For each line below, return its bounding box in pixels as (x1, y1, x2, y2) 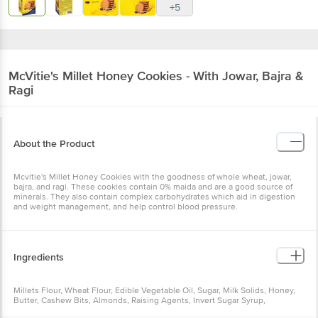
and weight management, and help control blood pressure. (13, 201, 238, 212)
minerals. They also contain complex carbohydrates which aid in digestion (13, 191, 295, 202)
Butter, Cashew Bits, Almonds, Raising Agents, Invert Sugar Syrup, (13, 295, 265, 306)
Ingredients (13, 251, 64, 263)
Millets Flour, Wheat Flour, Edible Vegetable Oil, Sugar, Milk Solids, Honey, (13, 285, 295, 296)
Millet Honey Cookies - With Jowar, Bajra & (62, 67, 304, 84)
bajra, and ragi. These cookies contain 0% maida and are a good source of (13, 181, 292, 192)
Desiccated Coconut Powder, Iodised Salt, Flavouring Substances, (13, 305, 264, 316)
